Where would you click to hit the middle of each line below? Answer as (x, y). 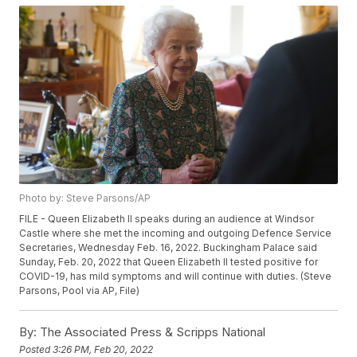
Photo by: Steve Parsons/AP (85, 198)
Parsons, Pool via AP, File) (80, 291)
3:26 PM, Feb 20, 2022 (103, 349)
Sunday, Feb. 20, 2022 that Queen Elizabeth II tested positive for (169, 262)
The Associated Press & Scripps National (151, 332)
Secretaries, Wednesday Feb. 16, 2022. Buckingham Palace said (169, 248)
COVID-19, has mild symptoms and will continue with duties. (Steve (176, 277)
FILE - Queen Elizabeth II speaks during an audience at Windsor (167, 219)
